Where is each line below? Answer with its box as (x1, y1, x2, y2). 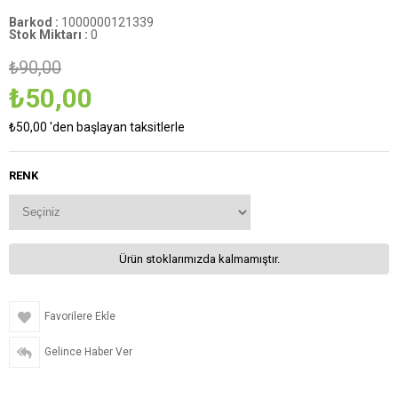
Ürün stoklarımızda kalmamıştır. (118, 251, 280, 266)
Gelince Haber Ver (44, 345, 132, 358)
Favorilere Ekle (44, 309, 115, 322)
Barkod (9, 14, 52, 29)
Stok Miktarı (9, 27, 82, 42)
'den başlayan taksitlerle (50, 119, 185, 134)
